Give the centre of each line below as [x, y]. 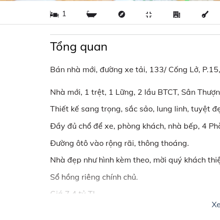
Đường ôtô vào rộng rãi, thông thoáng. [120, 143]
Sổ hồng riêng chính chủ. [94, 177]
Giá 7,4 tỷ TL [74, 194]
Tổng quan [79, 46]
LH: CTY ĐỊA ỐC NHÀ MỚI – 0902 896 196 [128, 210]
